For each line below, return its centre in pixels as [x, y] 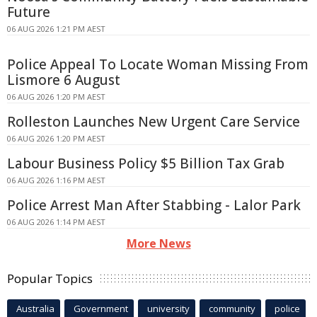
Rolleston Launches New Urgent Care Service [154, 122]
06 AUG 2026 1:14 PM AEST [56, 222]
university [168, 309]
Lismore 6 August [64, 80]
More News [158, 244]
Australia [35, 309]
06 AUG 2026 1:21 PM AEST [56, 29]
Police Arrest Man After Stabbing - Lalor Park [154, 206]
